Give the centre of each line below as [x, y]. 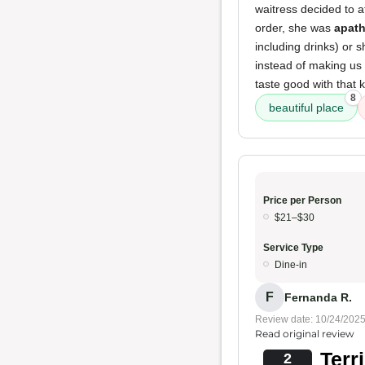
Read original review [305, 334]
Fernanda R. [318, 297]
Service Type [293, 248]
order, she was [295, 28]
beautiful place [306, 108]
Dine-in [291, 265]
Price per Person [302, 200]
